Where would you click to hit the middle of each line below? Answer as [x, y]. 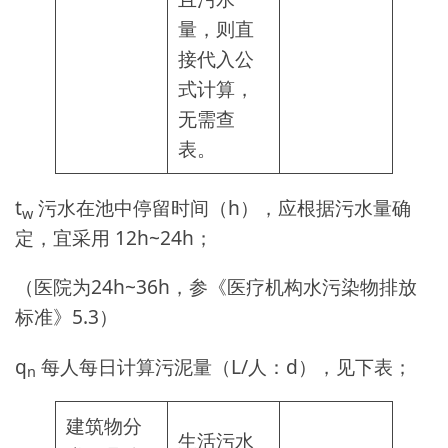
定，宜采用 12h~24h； [114, 238]
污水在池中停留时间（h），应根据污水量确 [222, 208]
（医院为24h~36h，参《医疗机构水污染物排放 [216, 287]
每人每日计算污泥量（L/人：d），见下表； [224, 366]
